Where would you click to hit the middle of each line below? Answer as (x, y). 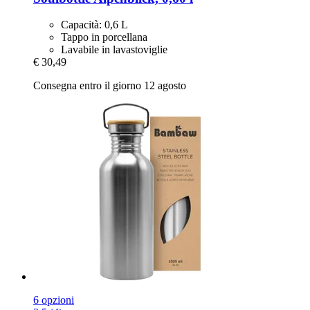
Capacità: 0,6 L (94, 25)
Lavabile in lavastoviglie (114, 50)
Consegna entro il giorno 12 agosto (110, 86)
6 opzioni (54, 300)
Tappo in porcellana (104, 37)
